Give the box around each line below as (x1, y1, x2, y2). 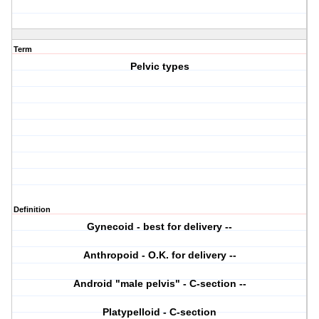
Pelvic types (130, 61, 189, 73)
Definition (14, 205, 51, 214)
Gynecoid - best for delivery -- (87, 221, 233, 233)
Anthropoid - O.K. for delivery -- (83, 249, 236, 261)
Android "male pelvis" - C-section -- (73, 278, 246, 290)
